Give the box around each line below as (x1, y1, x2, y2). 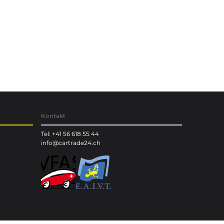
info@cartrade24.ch (41, 138, 100, 146)
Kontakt (41, 111, 65, 119)
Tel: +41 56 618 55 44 (41, 129, 99, 137)
